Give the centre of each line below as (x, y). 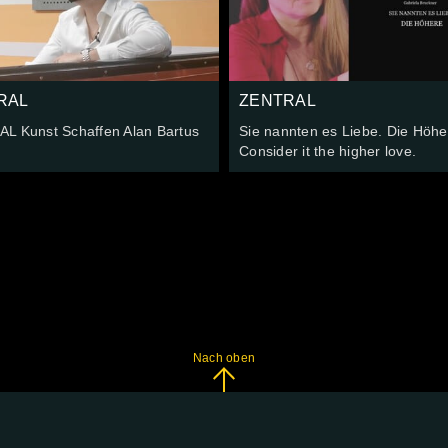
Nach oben (224, 358)
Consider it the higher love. (327, 151)
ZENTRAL (277, 101)
